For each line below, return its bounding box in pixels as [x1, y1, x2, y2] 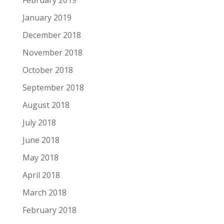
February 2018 [22, 204, 76, 215]
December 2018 [22, 29, 81, 40]
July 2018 [22, 116, 56, 128]
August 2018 [22, 99, 69, 110]
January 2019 [22, 11, 71, 23]
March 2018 [22, 186, 66, 198]
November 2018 [22, 46, 82, 58]
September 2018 [22, 81, 84, 93]
